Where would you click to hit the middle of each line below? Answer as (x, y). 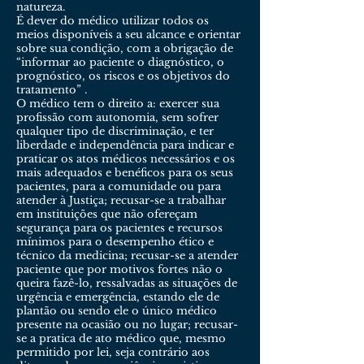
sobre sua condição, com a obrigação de (125, 48)
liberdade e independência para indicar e (125, 145)
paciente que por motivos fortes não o (119, 269)
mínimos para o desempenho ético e (115, 242)
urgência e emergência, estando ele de (118, 297)
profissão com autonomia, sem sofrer (117, 117)
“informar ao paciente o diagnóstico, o (120, 62)
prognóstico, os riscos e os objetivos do (123, 76)
